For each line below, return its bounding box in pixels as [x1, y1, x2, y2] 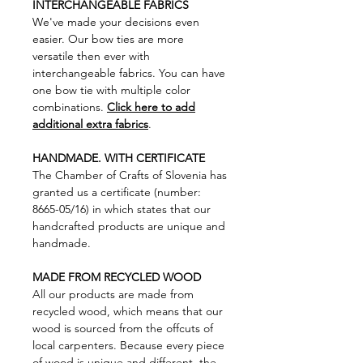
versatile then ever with [32, 49, 150, 63]
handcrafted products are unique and [32, 219, 225, 233]
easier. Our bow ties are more [32, 32, 184, 46]
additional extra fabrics [32, 117, 148, 131]
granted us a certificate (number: [32, 185, 201, 199]
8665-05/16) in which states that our [32, 202, 211, 216]
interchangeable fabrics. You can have [32, 66, 225, 80]
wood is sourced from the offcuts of [32, 321, 213, 335]
